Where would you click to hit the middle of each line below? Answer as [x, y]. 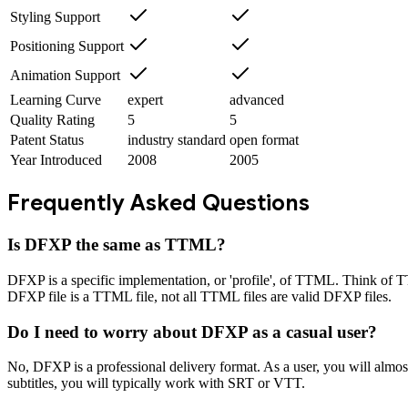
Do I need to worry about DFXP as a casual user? [192, 331]
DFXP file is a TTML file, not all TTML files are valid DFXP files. [199, 296]
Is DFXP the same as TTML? [117, 245]
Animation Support [65, 76]
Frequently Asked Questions [158, 204]
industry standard [177, 140]
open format [264, 140]
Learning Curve [56, 100]
